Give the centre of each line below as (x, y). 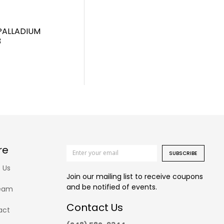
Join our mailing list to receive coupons (135, 176)
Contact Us (95, 207)
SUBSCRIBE (183, 153)
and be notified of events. (112, 187)
